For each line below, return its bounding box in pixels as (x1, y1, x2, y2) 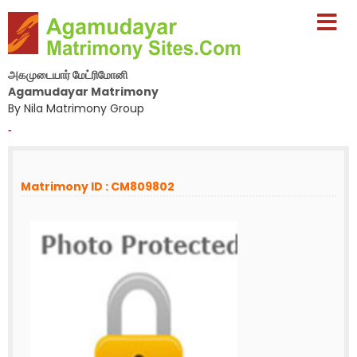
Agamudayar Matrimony (8, 84, 159, 100)
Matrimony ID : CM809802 (21, 178, 175, 194)
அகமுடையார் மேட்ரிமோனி (8, 67, 127, 83)
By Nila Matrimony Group (8, 100, 144, 116)
